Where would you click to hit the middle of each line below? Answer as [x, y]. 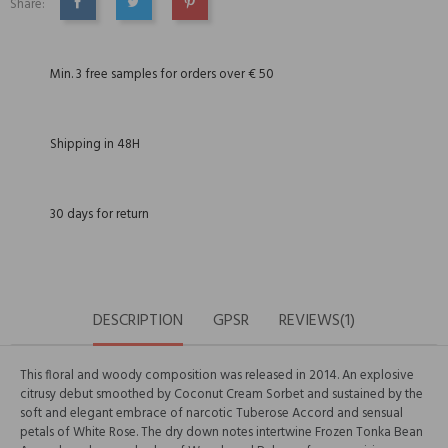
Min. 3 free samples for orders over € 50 [162, 74]
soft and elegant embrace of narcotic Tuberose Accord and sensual [211, 413]
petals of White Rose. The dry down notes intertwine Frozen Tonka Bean [221, 432]
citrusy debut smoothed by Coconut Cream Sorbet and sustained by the [221, 394]
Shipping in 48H [95, 144]
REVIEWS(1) [317, 321]
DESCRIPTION [138, 321]
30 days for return [99, 214]
